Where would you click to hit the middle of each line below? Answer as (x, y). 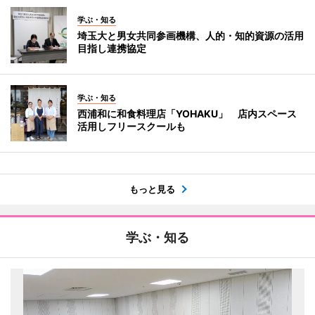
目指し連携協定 (112, 49)
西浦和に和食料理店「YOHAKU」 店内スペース (187, 114)
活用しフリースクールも (131, 127)
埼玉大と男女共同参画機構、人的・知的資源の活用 (191, 36)
